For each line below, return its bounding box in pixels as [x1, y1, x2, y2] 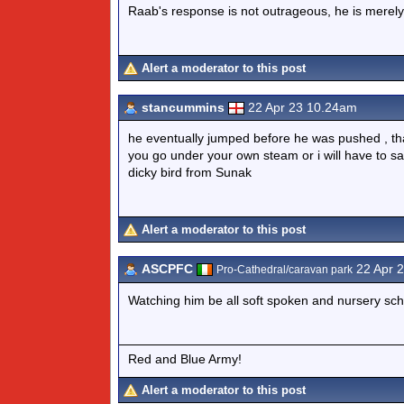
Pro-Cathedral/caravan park [216, 263, 353, 276]
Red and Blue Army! [128, 351, 242, 366]
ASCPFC [142, 262, 193, 276]
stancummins [142, 100, 225, 115]
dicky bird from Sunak [128, 165, 252, 179]
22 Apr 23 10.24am [248, 100, 357, 115]
